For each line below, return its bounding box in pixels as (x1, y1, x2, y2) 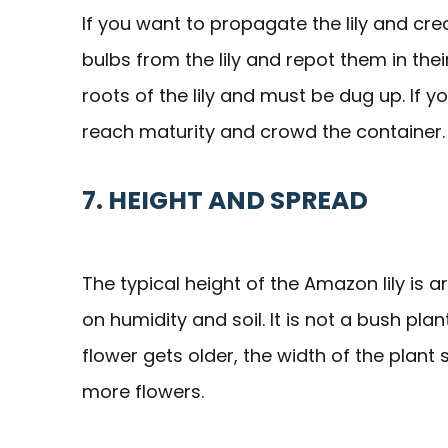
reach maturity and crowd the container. (82, 119, 445, 145)
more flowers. (82, 379, 209, 405)
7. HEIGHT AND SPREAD (82, 183, 368, 219)
